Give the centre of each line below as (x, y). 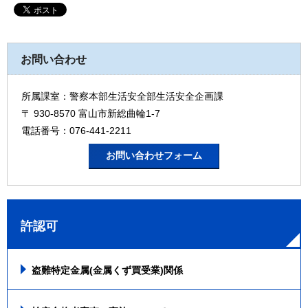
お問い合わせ (54, 60)
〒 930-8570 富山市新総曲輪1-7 (91, 114)
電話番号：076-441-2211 (76, 131)
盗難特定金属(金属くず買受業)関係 (107, 271)
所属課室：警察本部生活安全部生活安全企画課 (122, 97)
